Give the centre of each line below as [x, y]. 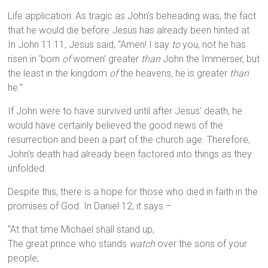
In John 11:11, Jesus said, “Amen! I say [90, 45]
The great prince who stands [69, 244]
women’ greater [106, 59]
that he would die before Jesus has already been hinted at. [130, 31]
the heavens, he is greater [174, 74]
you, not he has [213, 45]
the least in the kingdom [59, 74]
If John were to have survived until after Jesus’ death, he [125, 111]
